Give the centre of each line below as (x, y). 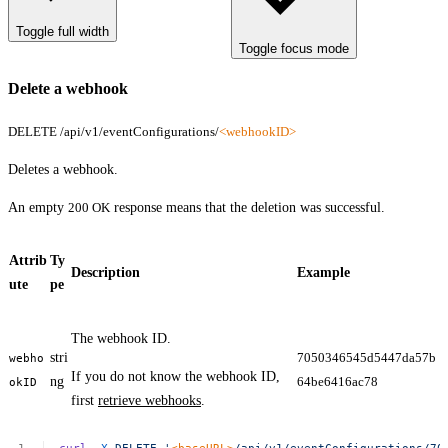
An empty (38, 207)
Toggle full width (62, 31)
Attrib (28, 260)
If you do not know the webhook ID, (175, 376)
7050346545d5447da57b (366, 357)
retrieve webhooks (149, 400)
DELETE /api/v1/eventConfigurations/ (113, 131)
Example (323, 272)
